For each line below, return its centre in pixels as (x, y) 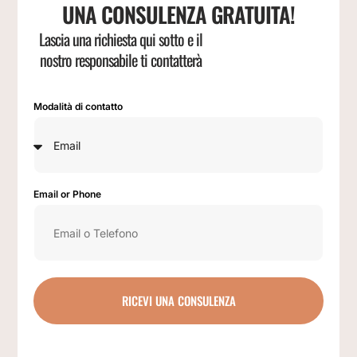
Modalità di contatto (78, 107)
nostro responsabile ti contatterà (120, 60)
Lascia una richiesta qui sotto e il (120, 39)
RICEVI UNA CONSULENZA (178, 301)
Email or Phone (68, 194)
